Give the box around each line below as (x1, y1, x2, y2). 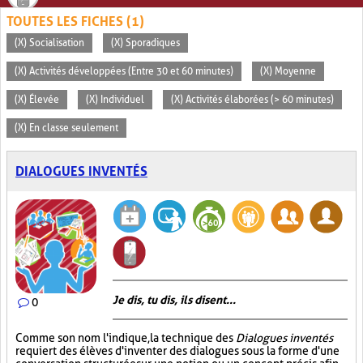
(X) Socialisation (15, 37, 84, 49)
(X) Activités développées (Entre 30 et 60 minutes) (15, 66, 233, 77)
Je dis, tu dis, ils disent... (113, 293, 236, 306)
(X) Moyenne (260, 66, 316, 77)
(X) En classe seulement (15, 122, 118, 134)
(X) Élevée (15, 94, 59, 105)
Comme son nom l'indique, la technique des (15, 331, 236, 344)
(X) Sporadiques (111, 37, 180, 49)
